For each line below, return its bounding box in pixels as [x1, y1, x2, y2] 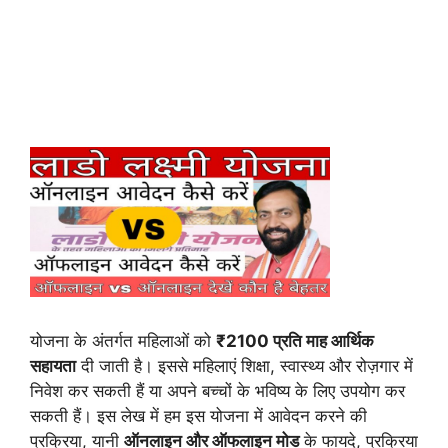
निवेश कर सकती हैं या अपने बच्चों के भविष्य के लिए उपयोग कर [30, 381, 405, 401]
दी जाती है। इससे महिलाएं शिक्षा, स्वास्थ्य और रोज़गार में [76, 356, 413, 376]
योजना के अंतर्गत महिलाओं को [30, 331, 216, 351]
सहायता [30, 356, 76, 376]
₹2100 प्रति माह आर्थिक [216, 331, 374, 351]
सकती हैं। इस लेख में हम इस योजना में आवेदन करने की [30, 406, 367, 426]
